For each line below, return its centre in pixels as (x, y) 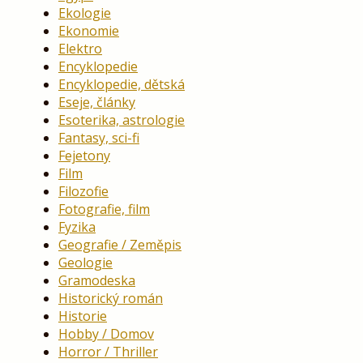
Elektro (80, 49)
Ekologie (85, 13)
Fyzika (77, 227)
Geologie (85, 263)
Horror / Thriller (108, 352)
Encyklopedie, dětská (122, 85)
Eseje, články (97, 102)
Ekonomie (89, 31)
